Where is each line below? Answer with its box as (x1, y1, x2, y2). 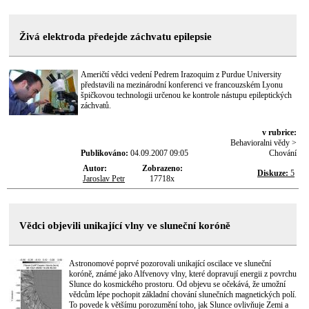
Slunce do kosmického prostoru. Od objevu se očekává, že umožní (69, 279, 286, 289)
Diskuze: (257, 168, 288, 178)
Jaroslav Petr (83, 174, 125, 183)
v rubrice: (262, 128, 297, 137)
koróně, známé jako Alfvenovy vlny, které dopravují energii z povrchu (69, 269, 297, 279)
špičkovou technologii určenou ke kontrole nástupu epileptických (81, 90, 292, 100)
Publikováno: (81, 148, 130, 158)
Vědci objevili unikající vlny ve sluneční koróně (19, 220, 230, 231)
